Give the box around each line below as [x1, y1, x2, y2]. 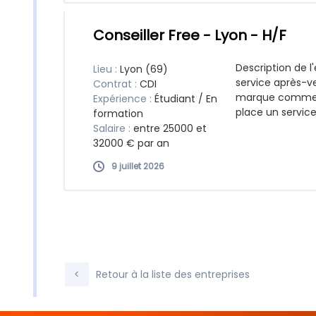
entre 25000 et [133, 121, 207, 135]
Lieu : [93, 62, 120, 76]
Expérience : [93, 92, 154, 106]
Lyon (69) [120, 62, 168, 76]
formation [93, 107, 143, 121]
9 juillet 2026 [111, 160, 164, 172]
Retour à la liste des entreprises [96, 267, 250, 281]
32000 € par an [93, 136, 169, 150]
